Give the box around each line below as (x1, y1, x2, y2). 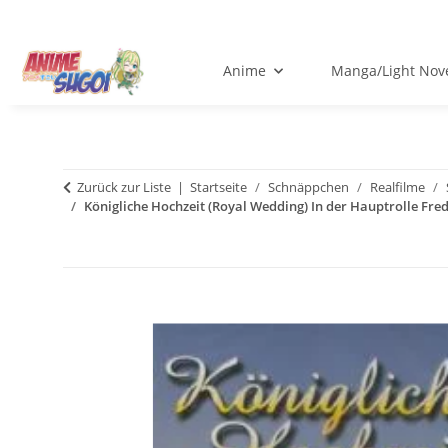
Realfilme (370, 178, 425, 197)
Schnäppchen (268, 178, 349, 197)
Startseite (190, 178, 247, 197)
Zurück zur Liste (77, 178, 171, 197)
